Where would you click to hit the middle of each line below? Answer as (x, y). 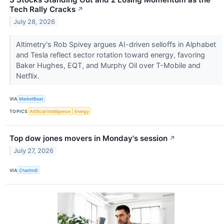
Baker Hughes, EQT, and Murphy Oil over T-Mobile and (108, 65)
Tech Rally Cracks (42, 9)
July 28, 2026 (34, 21)
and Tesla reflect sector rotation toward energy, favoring (110, 54)
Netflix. (28, 75)
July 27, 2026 (34, 150)
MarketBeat (31, 99)
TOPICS (19, 111)
